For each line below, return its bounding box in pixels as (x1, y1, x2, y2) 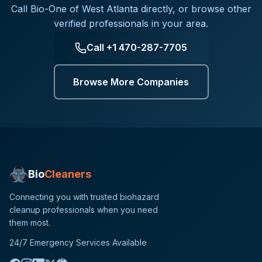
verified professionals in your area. (54, 18, 208, 30)
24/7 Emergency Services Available (9, 237, 147, 248)
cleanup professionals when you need (9, 205, 158, 215)
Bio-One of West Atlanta (30, 3, 138, 15)
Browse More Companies (73, 75, 189, 88)
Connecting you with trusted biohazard (9, 192, 159, 202)
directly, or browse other (137, 3, 251, 15)
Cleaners (44, 168, 91, 181)
